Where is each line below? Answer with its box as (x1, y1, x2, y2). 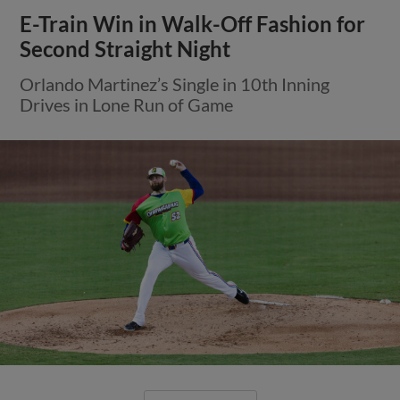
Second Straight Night (20, 36, 231, 62)
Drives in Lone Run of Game (20, 93, 234, 115)
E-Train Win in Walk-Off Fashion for (20, 11, 366, 37)
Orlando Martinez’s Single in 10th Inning (20, 72, 330, 95)
